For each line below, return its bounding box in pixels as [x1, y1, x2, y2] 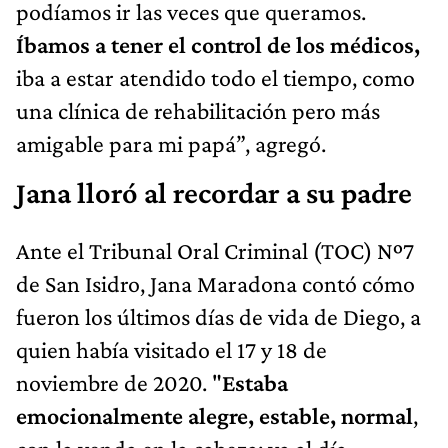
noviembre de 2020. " [16, 369, 222, 397]
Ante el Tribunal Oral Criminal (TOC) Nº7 [16, 237, 414, 265]
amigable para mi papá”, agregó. [16, 130, 326, 158]
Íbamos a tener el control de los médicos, [16, 31, 420, 59]
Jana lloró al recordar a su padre [16, 176, 412, 211]
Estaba [222, 369, 288, 397]
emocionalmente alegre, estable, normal [16, 402, 413, 430]
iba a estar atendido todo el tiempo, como [16, 64, 415, 92]
